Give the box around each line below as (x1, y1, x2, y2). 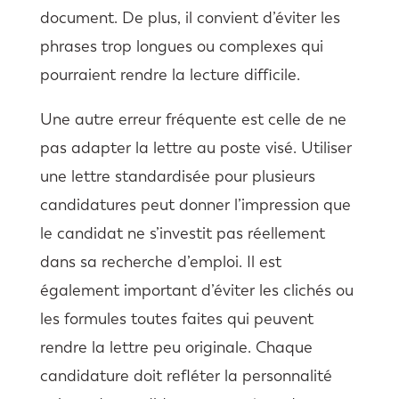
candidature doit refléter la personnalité (39, 366, 332, 387)
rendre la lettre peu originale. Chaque (39, 338, 313, 358)
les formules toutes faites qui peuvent (39, 309, 313, 330)
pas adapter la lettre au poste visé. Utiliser (39, 138, 352, 159)
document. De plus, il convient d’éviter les (39, 8, 340, 28)
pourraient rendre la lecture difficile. (39, 65, 300, 85)
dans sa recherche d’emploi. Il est (39, 252, 281, 273)
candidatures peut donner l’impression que (39, 195, 351, 216)
